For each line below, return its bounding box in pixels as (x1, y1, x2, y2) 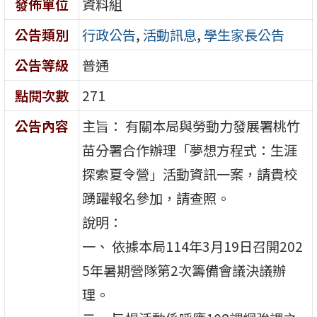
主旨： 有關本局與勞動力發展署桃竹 (82, 115, 301, 136)
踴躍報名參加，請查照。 (82, 188, 231, 208)
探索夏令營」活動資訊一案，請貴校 (82, 163, 298, 184)
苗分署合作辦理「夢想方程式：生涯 (82, 139, 298, 160)
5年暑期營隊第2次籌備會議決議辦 (82, 260, 287, 280)
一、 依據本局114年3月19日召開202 (82, 236, 304, 256)
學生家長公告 (204, 24, 285, 45)
